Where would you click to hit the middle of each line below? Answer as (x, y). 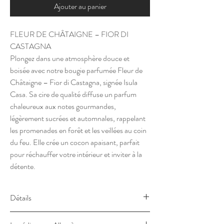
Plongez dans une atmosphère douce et (70, 58)
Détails (21, 198)
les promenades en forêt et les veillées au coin (78, 130)
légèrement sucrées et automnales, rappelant (78, 118)
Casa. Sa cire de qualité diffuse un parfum (73, 94)
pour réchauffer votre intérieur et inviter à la (76, 154)
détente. (23, 166)
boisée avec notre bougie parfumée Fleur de (76, 70)
